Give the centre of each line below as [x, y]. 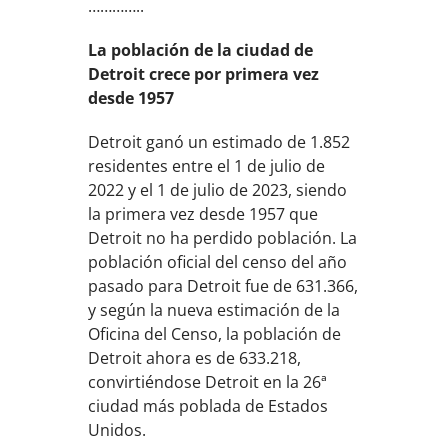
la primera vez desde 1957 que [203, 214]
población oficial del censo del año [218, 262]
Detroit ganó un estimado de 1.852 [219, 142]
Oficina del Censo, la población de [215, 334]
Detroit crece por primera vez [204, 74]
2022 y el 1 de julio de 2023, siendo [218, 190]
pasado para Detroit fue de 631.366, [223, 286]
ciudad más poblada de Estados [208, 406]
